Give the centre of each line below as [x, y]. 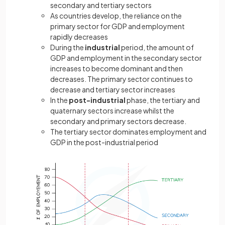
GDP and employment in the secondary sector [126, 58]
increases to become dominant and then [117, 68]
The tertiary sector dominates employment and [128, 132]
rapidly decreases [79, 37]
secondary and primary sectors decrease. [119, 121]
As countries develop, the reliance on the [116, 16]
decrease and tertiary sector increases [113, 89]
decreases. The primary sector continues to [122, 79]
